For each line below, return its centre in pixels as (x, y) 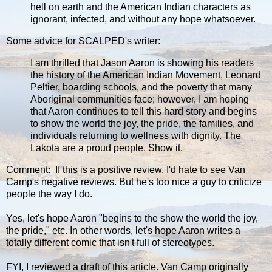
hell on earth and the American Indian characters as (141, 7)
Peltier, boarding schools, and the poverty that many (141, 87)
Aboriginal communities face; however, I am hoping (140, 99)
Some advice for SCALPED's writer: (83, 41)
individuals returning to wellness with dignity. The (136, 135)
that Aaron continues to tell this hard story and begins (144, 111)
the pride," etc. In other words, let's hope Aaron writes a (123, 230)
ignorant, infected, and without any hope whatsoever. (143, 19)
